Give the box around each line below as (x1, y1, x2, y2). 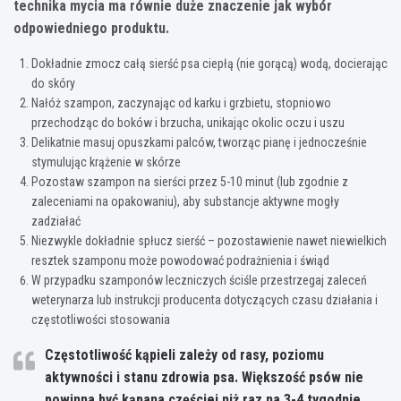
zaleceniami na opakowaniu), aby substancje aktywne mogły (31, 193, 339, 209)
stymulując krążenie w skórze (31, 154, 181, 169)
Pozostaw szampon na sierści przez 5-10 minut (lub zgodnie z (31, 174, 348, 189)
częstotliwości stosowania (31, 311, 170, 327)
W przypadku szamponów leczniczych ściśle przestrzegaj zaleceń (31, 272, 367, 287)
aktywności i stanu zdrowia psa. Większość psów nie (45, 368, 363, 386)
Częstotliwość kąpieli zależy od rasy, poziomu (45, 346, 324, 363)
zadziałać (31, 213, 81, 228)
